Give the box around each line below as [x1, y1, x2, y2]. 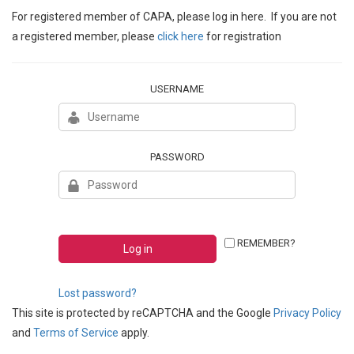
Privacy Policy [273, 307, 341, 319]
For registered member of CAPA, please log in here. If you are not [12, 10, 337, 23]
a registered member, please [12, 30, 157, 43]
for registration [204, 30, 281, 43]
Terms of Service [33, 326, 119, 339]
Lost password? [58, 287, 137, 299]
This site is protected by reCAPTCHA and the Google [12, 307, 273, 319]
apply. [119, 326, 149, 339]
